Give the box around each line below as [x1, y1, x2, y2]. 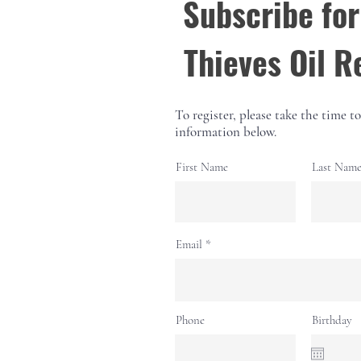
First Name [176, 159, 228, 174]
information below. [175, 122, 276, 140]
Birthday [312, 312, 352, 327]
